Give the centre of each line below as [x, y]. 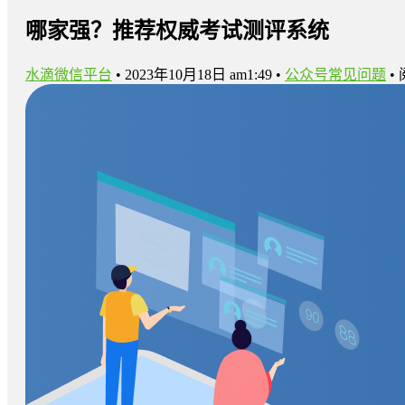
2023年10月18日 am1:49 [198, 74]
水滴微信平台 [69, 74]
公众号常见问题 [335, 74]
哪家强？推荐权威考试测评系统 [177, 30]
